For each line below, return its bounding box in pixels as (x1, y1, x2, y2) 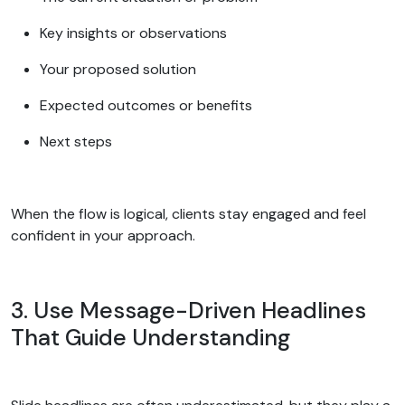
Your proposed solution (40, 59, 200, 79)
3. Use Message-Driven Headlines (11, 295, 366, 325)
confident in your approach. (11, 225, 199, 245)
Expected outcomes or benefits (40, 95, 256, 115)
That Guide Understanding (11, 322, 296, 353)
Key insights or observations (40, 23, 231, 42)
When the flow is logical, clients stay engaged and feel (11, 203, 366, 223)
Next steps (40, 131, 116, 151)
